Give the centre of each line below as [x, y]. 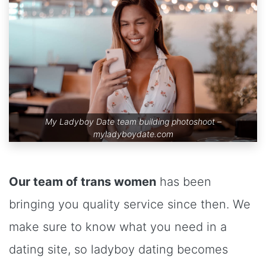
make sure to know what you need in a [118, 227]
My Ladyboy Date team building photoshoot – [133, 121]
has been [184, 181]
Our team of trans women [83, 181]
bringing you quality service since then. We [130, 204]
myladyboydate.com [133, 134]
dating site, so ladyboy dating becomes [118, 249]
